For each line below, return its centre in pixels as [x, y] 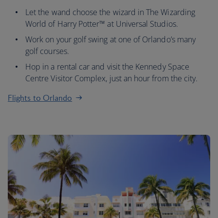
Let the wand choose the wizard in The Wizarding [110, 12]
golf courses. [47, 51]
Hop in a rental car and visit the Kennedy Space [108, 67]
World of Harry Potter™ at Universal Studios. [102, 24]
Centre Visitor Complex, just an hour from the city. [112, 78]
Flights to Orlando [40, 98]
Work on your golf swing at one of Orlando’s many [111, 39]
